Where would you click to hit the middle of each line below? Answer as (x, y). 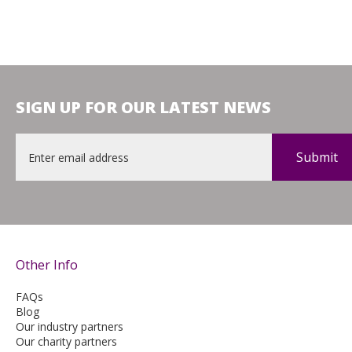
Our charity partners (66, 341)
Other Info (47, 265)
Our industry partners (70, 326)
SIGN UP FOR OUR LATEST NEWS (143, 107)
